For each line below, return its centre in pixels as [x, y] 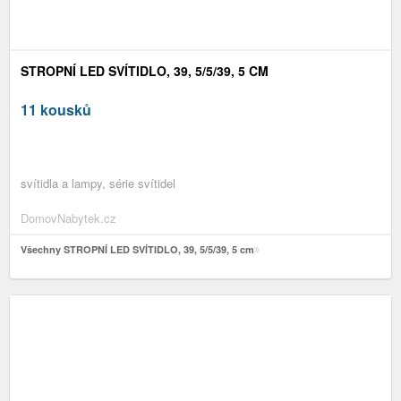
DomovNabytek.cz [68, 218]
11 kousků [56, 109]
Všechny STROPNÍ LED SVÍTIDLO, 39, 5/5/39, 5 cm [137, 249]
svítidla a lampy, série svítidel [98, 183]
